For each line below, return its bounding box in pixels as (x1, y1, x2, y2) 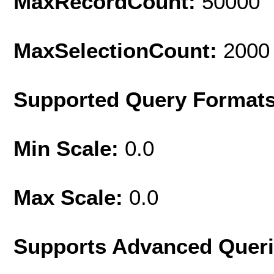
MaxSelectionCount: (13, 38, 223, 62)
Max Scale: (13, 185, 129, 209)
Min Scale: (13, 136, 125, 160)
